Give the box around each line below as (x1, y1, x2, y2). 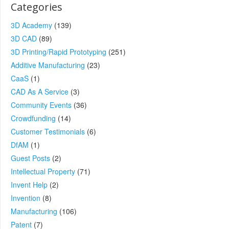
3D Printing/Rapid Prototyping (11, 47, 106, 57)
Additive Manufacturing (11, 60, 85, 70)
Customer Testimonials (11, 126, 85, 136)
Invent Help (11, 179, 48, 190)
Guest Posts (11, 153, 50, 163)
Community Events (11, 100, 72, 110)
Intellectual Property (11, 166, 75, 176)
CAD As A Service (11, 86, 68, 97)
